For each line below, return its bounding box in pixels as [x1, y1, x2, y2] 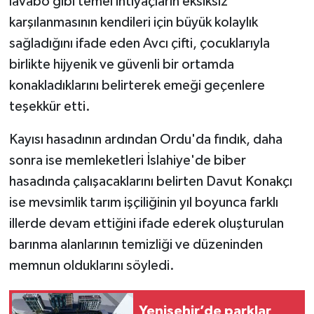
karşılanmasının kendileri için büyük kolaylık [8, 15, 258, 29]
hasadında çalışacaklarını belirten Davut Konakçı [8, 174, 292, 189]
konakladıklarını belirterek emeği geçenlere [8, 78, 265, 93]
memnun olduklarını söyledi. [8, 258, 175, 273]
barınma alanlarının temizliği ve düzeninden [8, 237, 263, 252]
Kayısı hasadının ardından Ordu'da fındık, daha [8, 132, 282, 146]
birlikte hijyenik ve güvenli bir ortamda [8, 57, 234, 71]
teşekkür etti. [8, 99, 90, 114]
